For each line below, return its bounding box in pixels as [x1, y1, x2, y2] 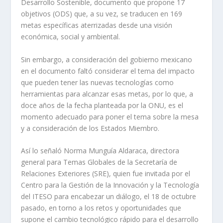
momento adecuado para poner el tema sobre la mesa [21, 111, 199, 121]
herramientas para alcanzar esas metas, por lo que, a [21, 89, 194, 99]
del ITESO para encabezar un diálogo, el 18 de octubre [21, 191, 197, 201]
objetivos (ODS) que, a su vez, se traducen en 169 [21, 9, 183, 19]
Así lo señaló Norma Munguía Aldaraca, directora [21, 145, 180, 155]
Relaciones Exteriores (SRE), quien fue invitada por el [21, 168, 191, 178]
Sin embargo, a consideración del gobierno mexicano [21, 54, 193, 64]
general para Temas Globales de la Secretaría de [21, 157, 178, 167]
